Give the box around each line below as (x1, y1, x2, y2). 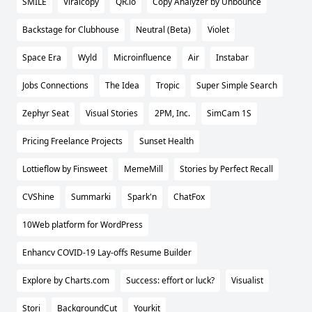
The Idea (105, 79, 139, 92)
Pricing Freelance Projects (22, 135, 123, 148)
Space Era (22, 52, 61, 64)
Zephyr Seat (22, 107, 69, 120)
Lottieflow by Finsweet (22, 163, 107, 175)
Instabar (216, 52, 249, 64)
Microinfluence (114, 52, 171, 64)
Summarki (71, 191, 111, 203)
